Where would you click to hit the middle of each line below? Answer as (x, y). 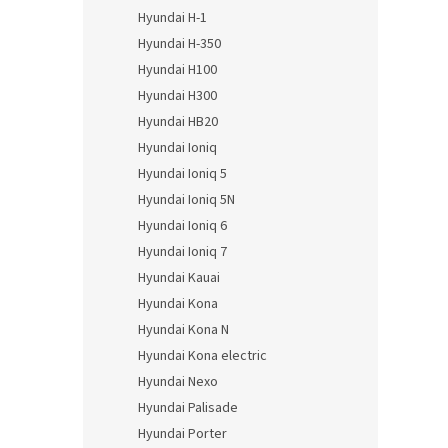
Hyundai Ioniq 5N (186, 200)
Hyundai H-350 (179, 44)
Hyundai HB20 (178, 122)
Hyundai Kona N (183, 330)
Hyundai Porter (182, 434)
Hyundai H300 (177, 96)
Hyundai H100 (177, 70)
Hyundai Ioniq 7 (182, 252)
